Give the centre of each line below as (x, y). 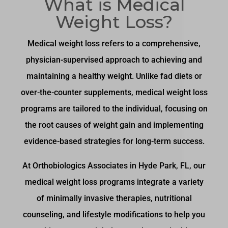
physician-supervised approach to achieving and (114, 60)
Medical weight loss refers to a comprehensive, (114, 44)
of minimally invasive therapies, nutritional (114, 198)
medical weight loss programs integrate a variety (114, 182)
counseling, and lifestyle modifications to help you (114, 215)
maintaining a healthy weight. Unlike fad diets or (114, 76)
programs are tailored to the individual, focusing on (114, 109)
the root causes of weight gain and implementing (114, 125)
